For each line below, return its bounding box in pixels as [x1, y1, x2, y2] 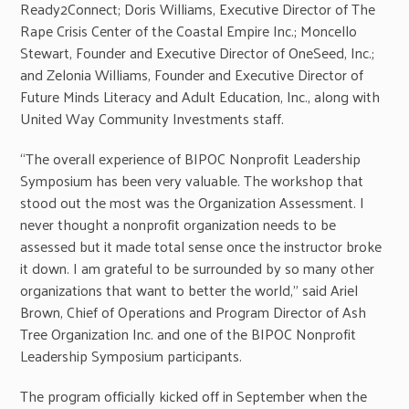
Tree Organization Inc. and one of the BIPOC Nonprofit [20, 320, 357, 347]
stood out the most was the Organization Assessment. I [20, 188, 365, 215]
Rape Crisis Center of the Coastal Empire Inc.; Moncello [20, 16, 358, 44]
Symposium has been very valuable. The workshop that [20, 166, 364, 194]
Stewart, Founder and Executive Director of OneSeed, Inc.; [20, 38, 375, 66]
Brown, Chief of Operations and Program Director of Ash [20, 298, 367, 325]
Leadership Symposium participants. [20, 341, 243, 369]
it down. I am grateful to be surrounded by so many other [20, 254, 375, 281]
